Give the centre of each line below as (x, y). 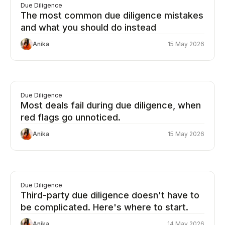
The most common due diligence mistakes (112, 15)
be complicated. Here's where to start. (104, 207)
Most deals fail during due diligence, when (111, 105)
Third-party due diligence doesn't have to (110, 195)
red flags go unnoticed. (71, 117)
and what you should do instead (88, 27)
